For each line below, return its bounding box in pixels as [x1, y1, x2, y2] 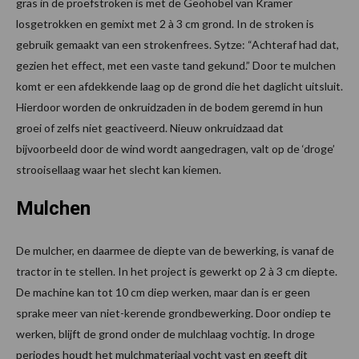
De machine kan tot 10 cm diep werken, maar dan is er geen [16, 284, 310, 299]
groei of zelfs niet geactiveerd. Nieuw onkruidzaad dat [16, 120, 284, 135]
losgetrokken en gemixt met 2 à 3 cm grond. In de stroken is [16, 16, 314, 30]
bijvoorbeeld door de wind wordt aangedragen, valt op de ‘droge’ [16, 141, 335, 155]
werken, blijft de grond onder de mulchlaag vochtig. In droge [16, 326, 315, 341]
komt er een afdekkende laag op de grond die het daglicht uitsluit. [16, 79, 343, 93]
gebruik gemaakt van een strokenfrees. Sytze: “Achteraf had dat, [16, 37, 339, 51]
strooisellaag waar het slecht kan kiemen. [16, 162, 221, 176]
